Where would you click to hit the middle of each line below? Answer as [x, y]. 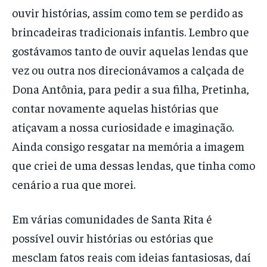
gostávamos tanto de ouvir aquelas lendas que [130, 50]
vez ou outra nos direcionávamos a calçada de [128, 69]
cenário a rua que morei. [74, 184]
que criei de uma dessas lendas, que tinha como [133, 164]
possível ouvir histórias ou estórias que [113, 237]
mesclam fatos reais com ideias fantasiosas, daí [131, 256]
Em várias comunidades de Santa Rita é [112, 218]
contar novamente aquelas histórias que [115, 107]
